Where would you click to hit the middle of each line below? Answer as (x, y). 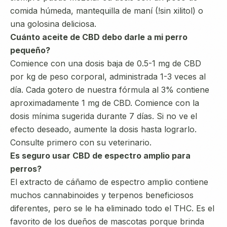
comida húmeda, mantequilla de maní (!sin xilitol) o (107, 11)
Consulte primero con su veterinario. (81, 142)
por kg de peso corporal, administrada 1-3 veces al (108, 77)
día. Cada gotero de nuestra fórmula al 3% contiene (110, 90)
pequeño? (30, 50)
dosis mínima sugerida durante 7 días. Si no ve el (104, 116)
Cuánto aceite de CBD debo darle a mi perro (99, 37)
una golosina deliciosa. (53, 24)
